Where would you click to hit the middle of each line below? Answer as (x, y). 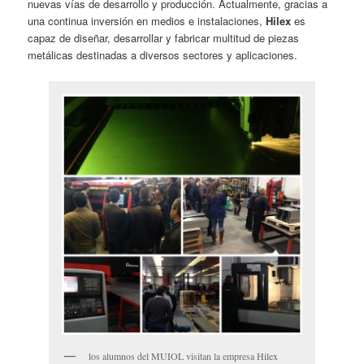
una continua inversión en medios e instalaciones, (147, 21)
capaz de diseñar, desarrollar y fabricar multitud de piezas (164, 38)
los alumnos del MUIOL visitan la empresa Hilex (183, 355)
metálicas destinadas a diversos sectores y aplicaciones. (163, 55)
